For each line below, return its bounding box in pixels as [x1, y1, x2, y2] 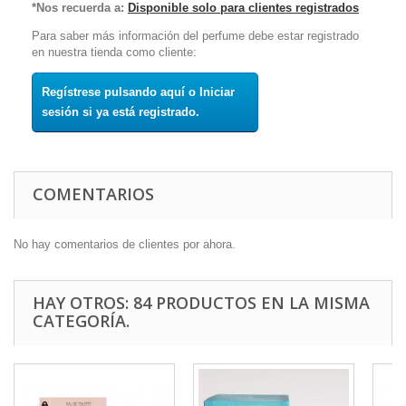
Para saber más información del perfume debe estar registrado [32, 28, 359, 43]
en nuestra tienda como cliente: [32, 44, 197, 59]
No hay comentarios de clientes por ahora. [14, 237, 236, 251]
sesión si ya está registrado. [42, 104, 199, 119]
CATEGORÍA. [33, 309, 130, 332]
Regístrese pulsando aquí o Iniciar [42, 84, 235, 99]
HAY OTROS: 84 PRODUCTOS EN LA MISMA [33, 291, 370, 314]
